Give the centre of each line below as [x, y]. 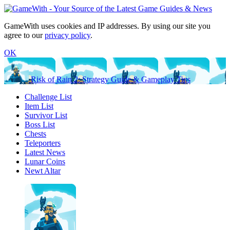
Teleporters [43, 143]
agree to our [24, 35]
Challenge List [48, 97]
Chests [35, 134]
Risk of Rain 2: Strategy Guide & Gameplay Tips [111, 79]
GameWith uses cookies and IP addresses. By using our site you [107, 26]
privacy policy [68, 35]
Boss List [40, 124]
